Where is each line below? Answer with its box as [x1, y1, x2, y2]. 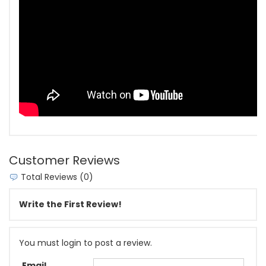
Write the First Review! [19, 198, 122, 210]
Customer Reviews [9, 151, 120, 169]
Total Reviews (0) [18, 170, 93, 183]
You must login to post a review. [19, 236, 152, 249]
